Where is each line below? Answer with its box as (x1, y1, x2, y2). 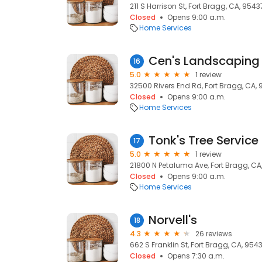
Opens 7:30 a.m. (167, 251, 225, 261)
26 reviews (195, 229, 232, 239)
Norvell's (149, 212, 197, 228)
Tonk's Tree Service (149, 132, 258, 149)
